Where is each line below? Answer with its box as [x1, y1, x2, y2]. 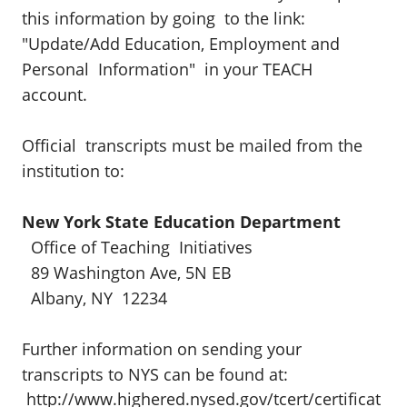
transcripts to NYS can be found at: [22, 363, 288, 385]
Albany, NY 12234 [22, 287, 172, 309]
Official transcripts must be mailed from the [22, 134, 362, 156]
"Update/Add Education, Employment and [22, 33, 340, 55]
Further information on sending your [22, 338, 302, 360]
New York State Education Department [22, 211, 345, 233]
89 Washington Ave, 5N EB [22, 262, 236, 283]
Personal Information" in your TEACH [22, 58, 313, 80]
